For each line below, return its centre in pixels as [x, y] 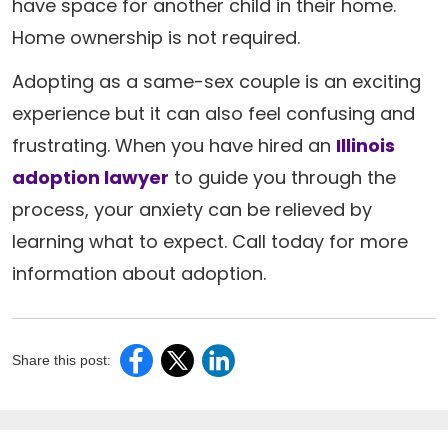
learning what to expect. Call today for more [210, 241]
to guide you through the [282, 177]
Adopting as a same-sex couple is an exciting [216, 81]
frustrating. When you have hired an [174, 145]
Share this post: [61, 360]
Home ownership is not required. [156, 37]
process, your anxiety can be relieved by [192, 209]
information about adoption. [139, 273]
